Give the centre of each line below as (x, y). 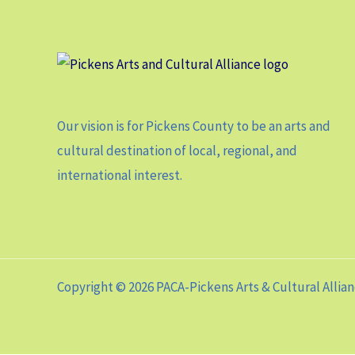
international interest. (120, 176)
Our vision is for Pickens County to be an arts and (194, 126)
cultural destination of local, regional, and (177, 151)
